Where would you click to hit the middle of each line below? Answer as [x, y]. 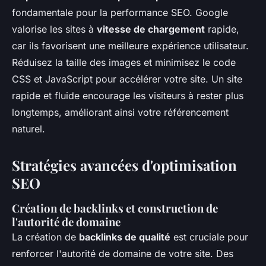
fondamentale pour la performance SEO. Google [120, 12]
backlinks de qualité [125, 237]
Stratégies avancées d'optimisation [124, 165]
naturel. [28, 129]
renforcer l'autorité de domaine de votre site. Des [123, 254]
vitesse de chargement [151, 29]
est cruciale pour [209, 237]
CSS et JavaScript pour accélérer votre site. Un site [127, 79]
